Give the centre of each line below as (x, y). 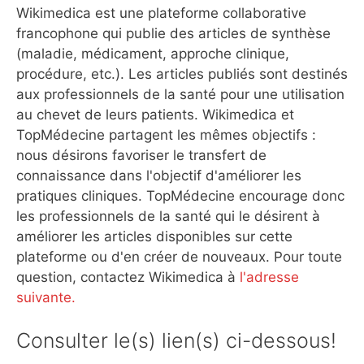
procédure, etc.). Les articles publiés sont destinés (182, 74)
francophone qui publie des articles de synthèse (173, 33)
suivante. (46, 297)
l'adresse (269, 277)
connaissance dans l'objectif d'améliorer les (159, 175)
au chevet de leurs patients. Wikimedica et (155, 114)
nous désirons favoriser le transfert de (141, 155)
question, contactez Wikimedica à (128, 277)
